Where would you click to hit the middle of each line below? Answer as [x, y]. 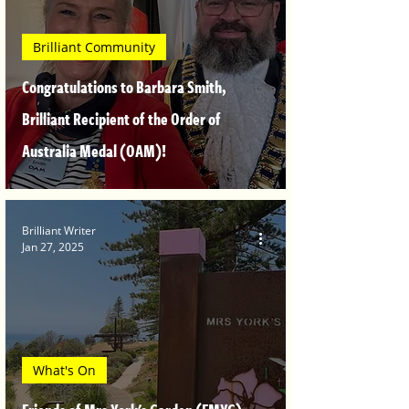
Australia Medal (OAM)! [94, 151]
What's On [64, 370]
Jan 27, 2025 [53, 247]
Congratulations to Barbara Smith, [124, 87]
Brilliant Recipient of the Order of [121, 119]
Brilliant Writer [59, 231]
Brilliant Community [94, 47]
